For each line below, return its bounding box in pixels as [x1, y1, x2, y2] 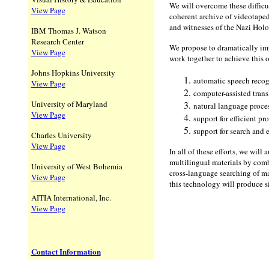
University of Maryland [31, 98, 107, 109]
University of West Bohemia [31, 161, 122, 172]
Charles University [31, 130, 92, 141]
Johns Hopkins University [31, 67, 115, 78]
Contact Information [31, 246, 101, 257]
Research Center [31, 36, 84, 47]
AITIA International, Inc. [31, 192, 111, 203]
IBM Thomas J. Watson [31, 25, 106, 36]
